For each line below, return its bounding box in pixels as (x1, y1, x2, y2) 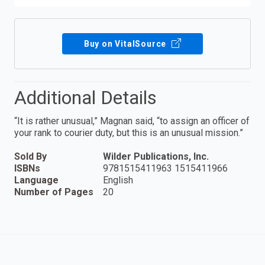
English (103, 174, 133, 186)
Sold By (14, 151, 47, 163)
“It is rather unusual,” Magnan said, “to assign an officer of (14, 115, 250, 127)
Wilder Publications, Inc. (103, 151, 209, 163)
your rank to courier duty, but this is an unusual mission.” (14, 127, 243, 139)
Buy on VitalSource (83, 39, 169, 49)
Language (14, 174, 59, 186)
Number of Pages (14, 186, 93, 198)
